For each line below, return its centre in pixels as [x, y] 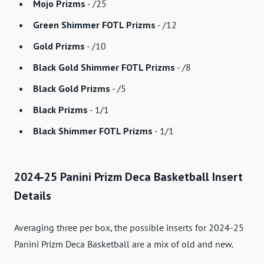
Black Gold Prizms [72, 89]
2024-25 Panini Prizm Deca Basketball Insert [128, 177]
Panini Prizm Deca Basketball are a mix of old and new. [124, 244]
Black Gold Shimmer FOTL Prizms [104, 67]
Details [33, 196]
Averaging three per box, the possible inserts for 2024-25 [129, 228]
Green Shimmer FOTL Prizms [94, 25]
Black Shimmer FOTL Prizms [93, 131]
